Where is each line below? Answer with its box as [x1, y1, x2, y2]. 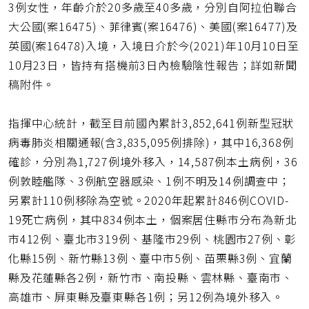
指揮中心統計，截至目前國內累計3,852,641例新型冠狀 [8, 114, 295, 132]
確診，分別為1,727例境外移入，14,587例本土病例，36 [8, 153, 298, 170]
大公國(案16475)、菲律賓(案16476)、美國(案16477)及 [8, 18, 298, 35]
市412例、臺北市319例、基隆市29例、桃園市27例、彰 [8, 230, 297, 248]
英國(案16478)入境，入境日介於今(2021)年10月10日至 [8, 37, 299, 54]
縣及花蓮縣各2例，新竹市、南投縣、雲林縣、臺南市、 [8, 269, 293, 286]
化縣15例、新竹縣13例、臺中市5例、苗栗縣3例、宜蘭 [8, 250, 292, 267]
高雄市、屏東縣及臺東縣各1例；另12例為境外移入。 [8, 288, 283, 306]
